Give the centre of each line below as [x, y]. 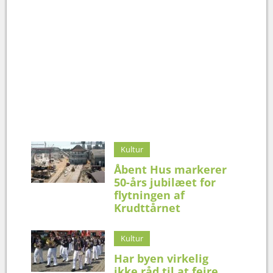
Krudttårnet [147, 207]
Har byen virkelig [161, 258]
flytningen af [150, 195]
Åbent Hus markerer [171, 169]
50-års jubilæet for [165, 182]
